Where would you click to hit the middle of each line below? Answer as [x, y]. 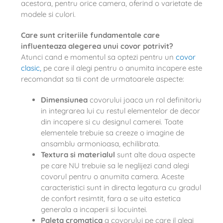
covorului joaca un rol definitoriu [144, 100]
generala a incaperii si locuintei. [94, 209]
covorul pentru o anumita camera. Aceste [112, 176]
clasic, [31, 68]
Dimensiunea [64, 100]
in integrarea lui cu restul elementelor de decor [120, 111]
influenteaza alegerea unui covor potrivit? [97, 46]
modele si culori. [48, 14]
